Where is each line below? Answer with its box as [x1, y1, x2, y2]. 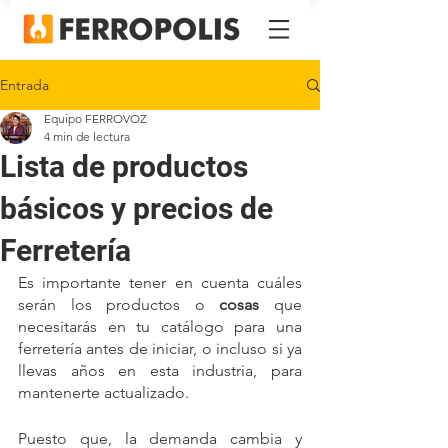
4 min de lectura [44, 129, 130, 144]
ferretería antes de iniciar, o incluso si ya [18, 339, 302, 358]
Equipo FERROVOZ [44, 111, 147, 126]
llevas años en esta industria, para [18, 361, 302, 380]
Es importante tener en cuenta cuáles [18, 273, 302, 292]
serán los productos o [18, 295, 220, 314]
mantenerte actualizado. [18, 383, 193, 402]
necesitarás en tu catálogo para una [18, 317, 302, 336]
